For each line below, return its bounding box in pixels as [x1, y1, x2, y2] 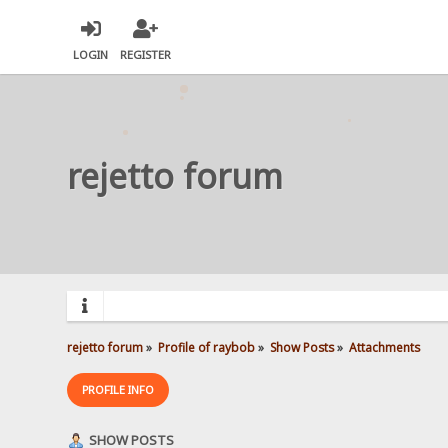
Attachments [348, 338, 420, 355]
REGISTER [120, 47, 172, 63]
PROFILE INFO [82, 381, 155, 397]
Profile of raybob [158, 338, 256, 355]
